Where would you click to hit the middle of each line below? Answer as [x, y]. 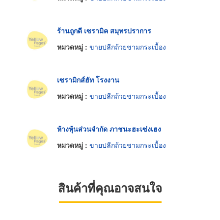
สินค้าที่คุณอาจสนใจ [110, 188]
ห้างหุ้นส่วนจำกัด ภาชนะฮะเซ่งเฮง [109, 128]
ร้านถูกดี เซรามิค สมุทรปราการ [104, 30]
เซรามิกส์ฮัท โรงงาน [88, 79]
